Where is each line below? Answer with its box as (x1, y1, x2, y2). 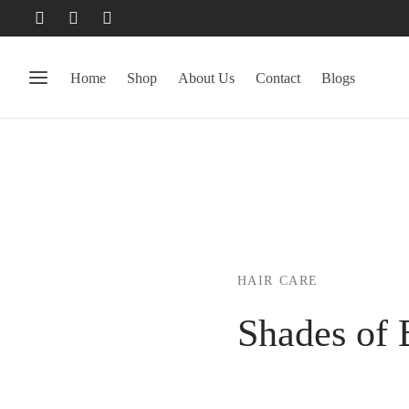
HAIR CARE (236, 274, 319, 288)
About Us (178, 69, 235, 86)
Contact (256, 69, 300, 86)
